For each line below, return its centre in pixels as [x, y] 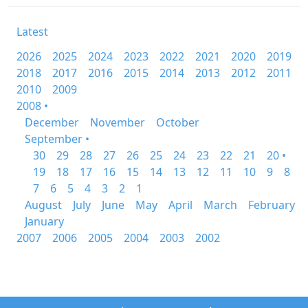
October [178, 122]
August [43, 205]
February [272, 205]
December [52, 122]
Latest [32, 32]
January [44, 221]
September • [57, 139]
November [118, 122]
